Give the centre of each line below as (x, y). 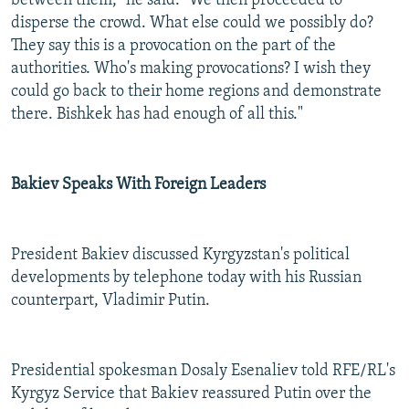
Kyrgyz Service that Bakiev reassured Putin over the (191, 394)
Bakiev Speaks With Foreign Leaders (138, 185)
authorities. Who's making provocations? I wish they (191, 69)
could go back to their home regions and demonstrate (196, 92)
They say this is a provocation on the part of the (173, 47)
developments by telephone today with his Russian (186, 278)
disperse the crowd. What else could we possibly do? (192, 24)
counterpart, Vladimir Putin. (110, 301)
